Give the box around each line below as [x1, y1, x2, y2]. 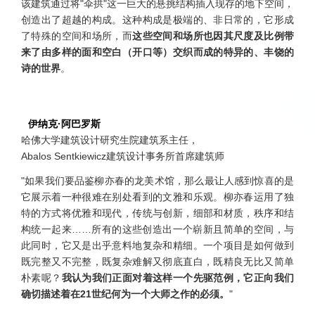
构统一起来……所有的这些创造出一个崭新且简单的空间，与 [21, 223, 294, 235]
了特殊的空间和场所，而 [21, 30, 133, 41]
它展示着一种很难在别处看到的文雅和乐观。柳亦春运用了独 [21, 191, 294, 202]
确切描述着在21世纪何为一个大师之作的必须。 [21, 288, 229, 300]
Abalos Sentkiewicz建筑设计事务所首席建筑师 [21, 150, 224, 162]
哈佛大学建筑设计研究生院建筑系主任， [21, 134, 198, 146]
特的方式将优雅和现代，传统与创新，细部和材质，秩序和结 [21, 207, 294, 219]
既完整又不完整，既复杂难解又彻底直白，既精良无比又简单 [21, 255, 294, 267]
